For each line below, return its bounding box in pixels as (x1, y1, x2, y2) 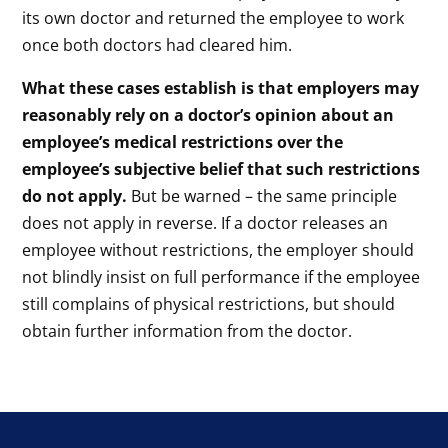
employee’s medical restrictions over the (22, 131, 344, 153)
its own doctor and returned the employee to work (22, 7, 405, 29)
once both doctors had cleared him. (22, 34, 293, 56)
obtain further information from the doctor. (22, 320, 353, 342)
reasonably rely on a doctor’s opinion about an (22, 104, 395, 126)
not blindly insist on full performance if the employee (22, 266, 421, 288)
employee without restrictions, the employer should (22, 239, 415, 261)
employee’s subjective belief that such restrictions (22, 158, 421, 180)
